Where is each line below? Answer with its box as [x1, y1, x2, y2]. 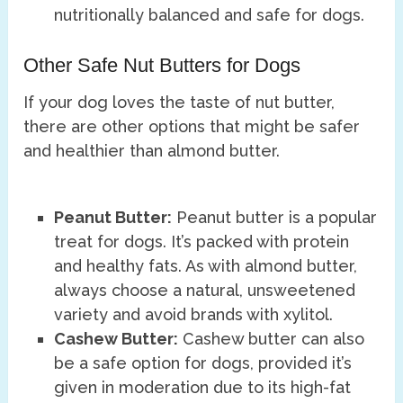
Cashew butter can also [178, 328, 365, 348]
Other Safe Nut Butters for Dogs [23, 53, 301, 76]
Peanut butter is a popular [172, 207, 378, 227]
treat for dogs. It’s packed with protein [54, 231, 350, 251]
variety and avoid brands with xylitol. [54, 304, 334, 324]
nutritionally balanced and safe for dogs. [54, 4, 365, 24]
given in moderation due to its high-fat [54, 377, 352, 397]
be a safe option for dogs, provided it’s [54, 353, 353, 372]
